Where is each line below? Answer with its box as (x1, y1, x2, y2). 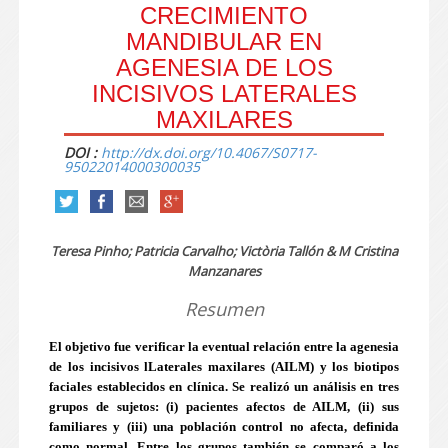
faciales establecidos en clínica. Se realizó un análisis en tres (49, 379, 399, 394)
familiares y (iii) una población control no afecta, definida (49, 419, 399, 434)
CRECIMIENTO (140, 2, 308, 29)
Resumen (184, 297, 264, 321)
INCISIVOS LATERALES (91, 80, 357, 107)
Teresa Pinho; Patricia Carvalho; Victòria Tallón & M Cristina (50, 242, 398, 260)
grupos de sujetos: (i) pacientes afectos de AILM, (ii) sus (49, 399, 399, 414)
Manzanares (187, 262, 261, 280)
